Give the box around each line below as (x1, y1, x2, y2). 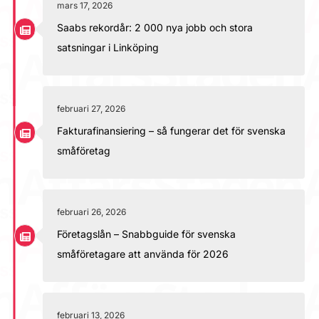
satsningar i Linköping (57, 41, 159, 53)
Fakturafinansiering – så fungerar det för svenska (57, 124, 286, 137)
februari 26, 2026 (57, 206, 126, 217)
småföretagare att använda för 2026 (57, 247, 229, 260)
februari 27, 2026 (57, 103, 125, 114)
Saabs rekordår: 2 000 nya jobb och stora (57, 21, 253, 33)
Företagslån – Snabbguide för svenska (57, 227, 236, 240)
